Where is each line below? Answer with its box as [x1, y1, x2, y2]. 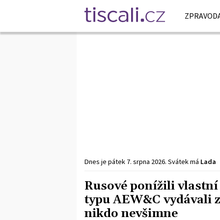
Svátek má [168, 157, 200, 166]
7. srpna [127, 157, 150, 166]
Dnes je [84, 157, 108, 166]
